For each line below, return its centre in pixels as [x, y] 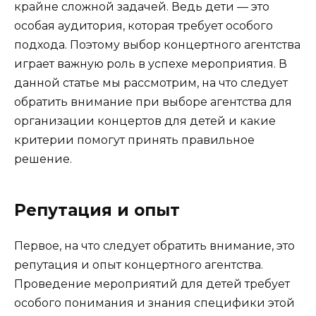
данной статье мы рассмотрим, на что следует [151, 83]
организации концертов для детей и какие [145, 121]
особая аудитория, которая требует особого [144, 25]
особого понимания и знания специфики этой [154, 303]
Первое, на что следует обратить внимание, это [154, 245]
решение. [43, 159]
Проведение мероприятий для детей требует [152, 284]
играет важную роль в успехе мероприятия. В [151, 63]
